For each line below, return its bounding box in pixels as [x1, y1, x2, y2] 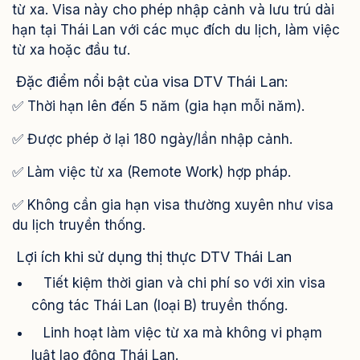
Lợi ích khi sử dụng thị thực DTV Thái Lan [12, 248, 292, 266]
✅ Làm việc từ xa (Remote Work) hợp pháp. [12, 164, 291, 181]
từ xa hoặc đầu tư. [12, 42, 130, 59]
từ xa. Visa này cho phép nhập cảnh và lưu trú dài [12, 2, 334, 18]
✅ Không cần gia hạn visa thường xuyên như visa [12, 197, 333, 214]
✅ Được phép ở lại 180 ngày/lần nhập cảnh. [12, 131, 292, 148]
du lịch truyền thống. [12, 217, 145, 234]
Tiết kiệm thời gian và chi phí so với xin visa [31, 275, 325, 292]
